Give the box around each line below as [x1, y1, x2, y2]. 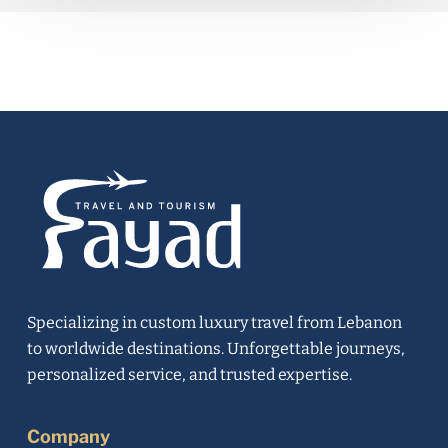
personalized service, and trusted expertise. [26, 364, 352, 384]
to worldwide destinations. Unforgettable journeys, [26, 338, 405, 358]
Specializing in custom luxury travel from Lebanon [26, 312, 402, 332]
